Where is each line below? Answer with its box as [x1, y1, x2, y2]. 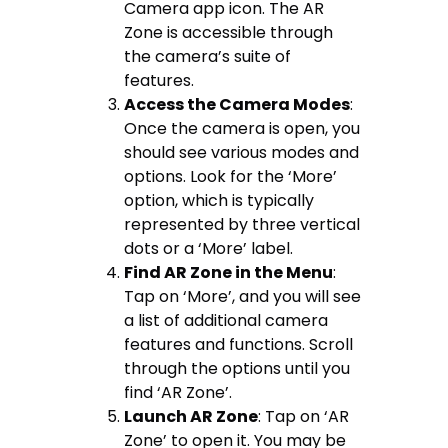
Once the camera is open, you [124, 116, 361, 140]
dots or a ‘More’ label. [124, 236, 294, 260]
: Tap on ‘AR [258, 404, 350, 428]
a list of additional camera [124, 308, 329, 332]
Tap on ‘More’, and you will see [124, 284, 362, 308]
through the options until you [124, 356, 351, 380]
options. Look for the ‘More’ [124, 164, 338, 188]
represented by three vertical [124, 212, 361, 236]
